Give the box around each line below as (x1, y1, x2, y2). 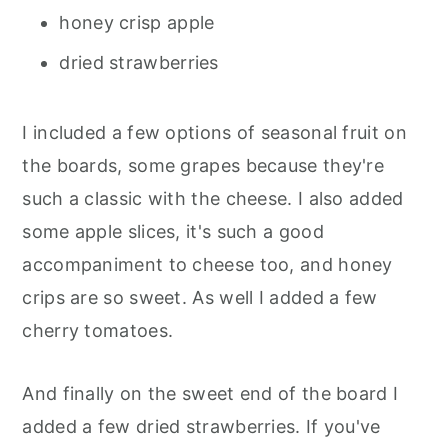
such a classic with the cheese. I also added (22, 188, 404, 210)
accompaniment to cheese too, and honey (22, 254, 393, 276)
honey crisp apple (59, 12, 215, 34)
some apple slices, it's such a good (22, 221, 324, 243)
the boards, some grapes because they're (22, 155, 385, 177)
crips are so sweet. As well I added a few (22, 287, 378, 309)
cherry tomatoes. (22, 320, 179, 342)
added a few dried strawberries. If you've (22, 416, 381, 438)
